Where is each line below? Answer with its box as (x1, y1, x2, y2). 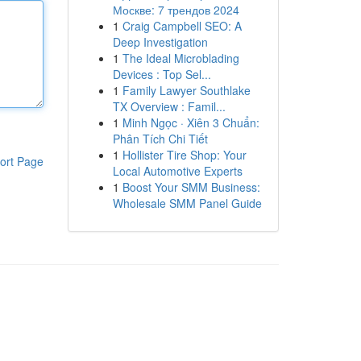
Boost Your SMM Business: (122, 179, 260, 195)
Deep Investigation (112, 34, 208, 50)
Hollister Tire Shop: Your (122, 147, 247, 163)
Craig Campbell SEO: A (122, 18, 242, 34)
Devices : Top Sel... (112, 66, 211, 82)
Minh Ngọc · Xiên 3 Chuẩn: (122, 114, 259, 131)
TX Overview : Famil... (112, 98, 226, 114)
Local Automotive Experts (112, 163, 243, 179)
